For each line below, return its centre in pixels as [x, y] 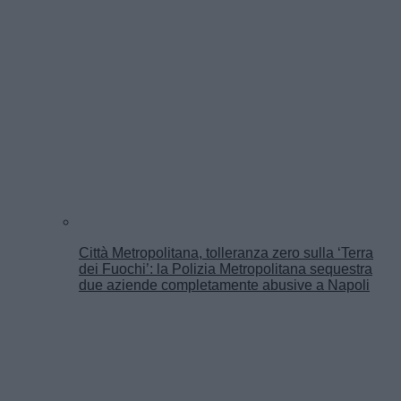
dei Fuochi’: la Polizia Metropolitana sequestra [226, 269]
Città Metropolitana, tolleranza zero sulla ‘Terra [226, 252]
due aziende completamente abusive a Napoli [224, 285]
